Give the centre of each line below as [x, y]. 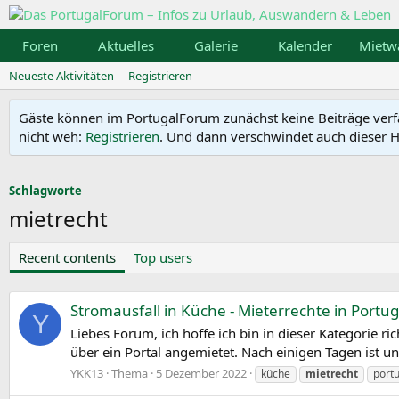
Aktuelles [126, 45]
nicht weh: [52, 136]
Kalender [305, 45]
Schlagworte [45, 191]
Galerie [216, 45]
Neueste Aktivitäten [61, 76]
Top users [163, 257]
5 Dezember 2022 [201, 373]
